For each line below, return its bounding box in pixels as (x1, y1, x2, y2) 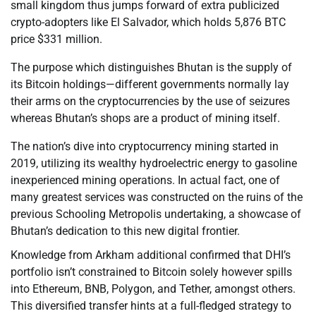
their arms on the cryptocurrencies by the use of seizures (11, 95, 290, 109)
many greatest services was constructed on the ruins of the (11, 190, 303, 205)
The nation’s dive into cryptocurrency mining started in (11, 140, 279, 154)
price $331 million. (11, 32, 102, 47)
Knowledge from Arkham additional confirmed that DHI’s (11, 248, 291, 262)
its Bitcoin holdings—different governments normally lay (11, 78, 289, 92)
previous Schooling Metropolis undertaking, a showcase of (11, 207, 301, 221)
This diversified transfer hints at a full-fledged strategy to (11, 299, 291, 313)
